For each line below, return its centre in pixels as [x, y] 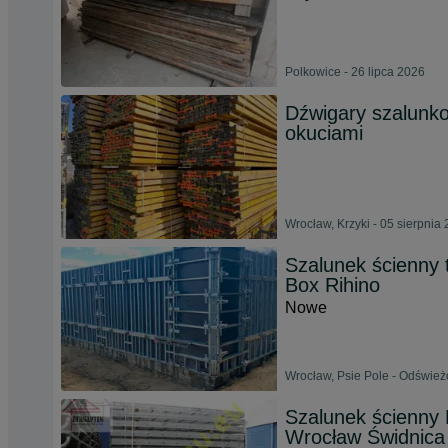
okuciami [324, 133]
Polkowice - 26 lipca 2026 [355, 72]
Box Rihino [332, 285]
